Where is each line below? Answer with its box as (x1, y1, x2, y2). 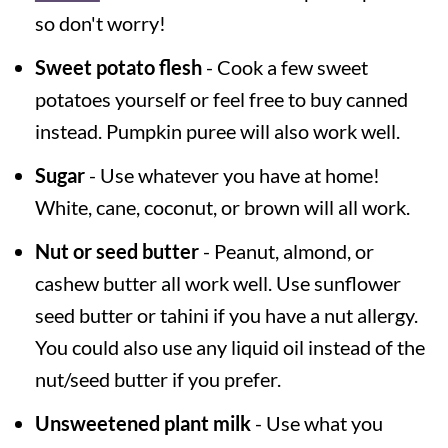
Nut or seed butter (34, 238, 199, 263)
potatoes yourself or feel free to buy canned (34, 86, 408, 111)
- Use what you (250, 410, 383, 435)
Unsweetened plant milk (34, 410, 251, 435)
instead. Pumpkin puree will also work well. (34, 118, 400, 143)
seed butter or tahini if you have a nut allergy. (34, 302, 418, 327)
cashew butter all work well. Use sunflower (34, 270, 401, 295)
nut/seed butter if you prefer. (34, 366, 281, 391)
